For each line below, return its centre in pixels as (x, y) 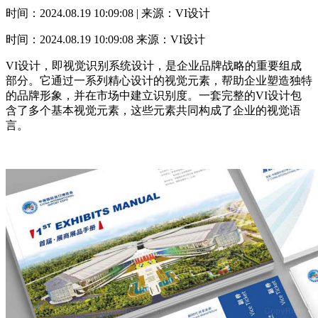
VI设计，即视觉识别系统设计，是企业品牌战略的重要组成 (154, 66)
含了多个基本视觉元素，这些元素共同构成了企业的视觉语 (153, 111)
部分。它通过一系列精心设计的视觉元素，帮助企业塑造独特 (159, 81)
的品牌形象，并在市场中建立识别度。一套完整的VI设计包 (154, 96)
